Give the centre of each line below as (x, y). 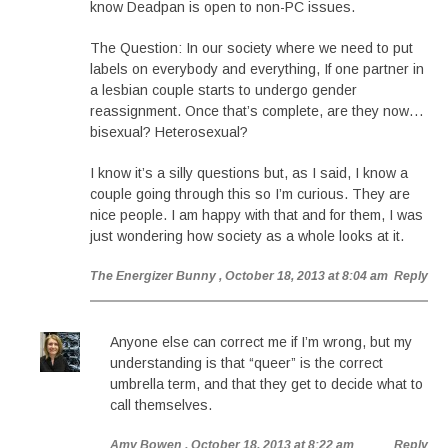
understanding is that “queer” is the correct (246, 363)
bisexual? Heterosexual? (169, 132)
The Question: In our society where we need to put (251, 48)
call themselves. (161, 405)
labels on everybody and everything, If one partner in (257, 69)
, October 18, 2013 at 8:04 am (303, 276)
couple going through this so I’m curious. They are (250, 194)
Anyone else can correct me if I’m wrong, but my (261, 342)
